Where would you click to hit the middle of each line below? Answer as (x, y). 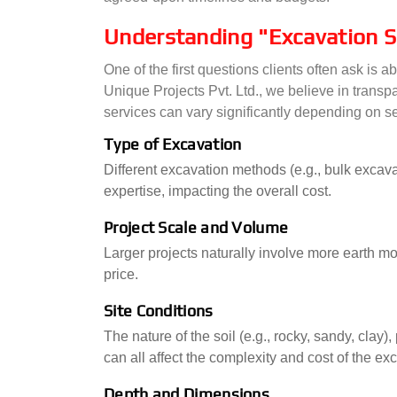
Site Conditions (159, 311)
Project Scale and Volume (196, 227)
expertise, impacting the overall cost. (218, 191)
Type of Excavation (173, 144)
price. (121, 274)
